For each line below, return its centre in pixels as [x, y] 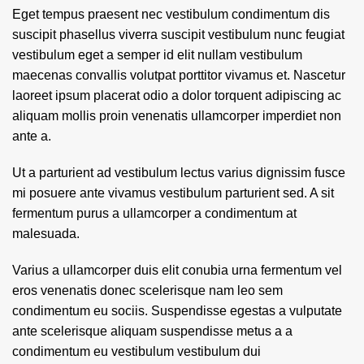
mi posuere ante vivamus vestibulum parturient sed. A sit [173, 193]
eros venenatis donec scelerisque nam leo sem [147, 290]
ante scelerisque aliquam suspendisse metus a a [152, 331]
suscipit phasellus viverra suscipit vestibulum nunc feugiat [178, 35]
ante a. [32, 136]
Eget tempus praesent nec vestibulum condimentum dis [171, 14]
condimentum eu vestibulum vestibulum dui [136, 351]
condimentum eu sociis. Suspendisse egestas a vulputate [177, 311]
